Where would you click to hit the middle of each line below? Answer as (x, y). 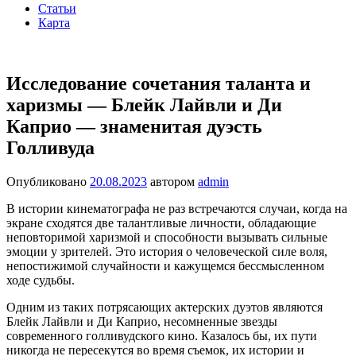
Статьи (57, 8)
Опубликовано (48, 181)
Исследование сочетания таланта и (159, 83)
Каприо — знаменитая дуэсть (134, 126)
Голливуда (50, 147)
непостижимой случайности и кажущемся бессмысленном (165, 265)
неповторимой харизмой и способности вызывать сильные (167, 237)
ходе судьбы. (41, 280)
